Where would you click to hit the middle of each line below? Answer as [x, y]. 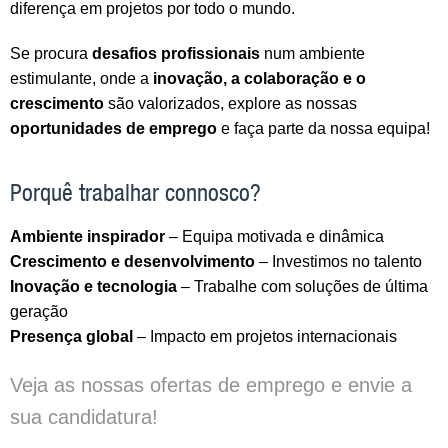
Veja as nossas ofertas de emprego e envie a [211, 384]
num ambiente [312, 53]
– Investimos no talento [338, 261]
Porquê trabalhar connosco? [135, 192]
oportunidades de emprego [113, 128]
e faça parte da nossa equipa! [323, 128]
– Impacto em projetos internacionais [265, 336]
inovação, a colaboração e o [259, 78]
